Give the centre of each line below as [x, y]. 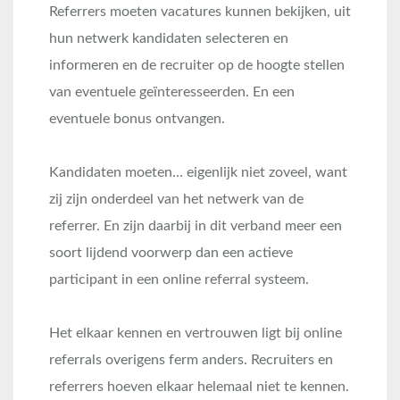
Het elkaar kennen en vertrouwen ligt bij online [196, 333]
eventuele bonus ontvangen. [137, 119]
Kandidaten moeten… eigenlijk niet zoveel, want [198, 172]
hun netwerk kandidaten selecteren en [169, 38]
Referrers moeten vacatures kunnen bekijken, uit [200, 12]
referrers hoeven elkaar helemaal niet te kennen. [199, 387]
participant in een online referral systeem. [179, 279]
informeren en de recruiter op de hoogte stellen [197, 65]
